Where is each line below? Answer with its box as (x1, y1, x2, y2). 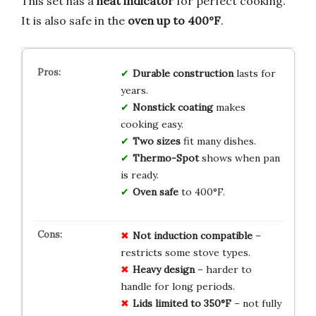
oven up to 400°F (128, 13, 221, 28)
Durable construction (132, 66, 233, 80)
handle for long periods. (120, 279, 235, 293)
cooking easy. (120, 117, 183, 130)
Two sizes (132, 134, 181, 147)
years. (120, 83, 148, 97)
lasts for (233, 66, 276, 80)
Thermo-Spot (132, 151, 199, 164)
